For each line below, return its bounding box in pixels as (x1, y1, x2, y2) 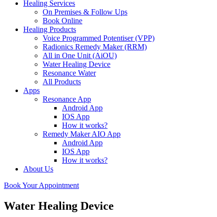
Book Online (43, 16, 82, 25)
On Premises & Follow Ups (43, 8, 127, 16)
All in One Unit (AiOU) (43, 51, 117, 60)
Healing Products (23, 25, 76, 33)
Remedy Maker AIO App (43, 130, 121, 138)
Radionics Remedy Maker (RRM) (43, 43, 147, 51)
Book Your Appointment (4, 181, 79, 189)
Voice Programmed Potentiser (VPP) (43, 34, 155, 42)
